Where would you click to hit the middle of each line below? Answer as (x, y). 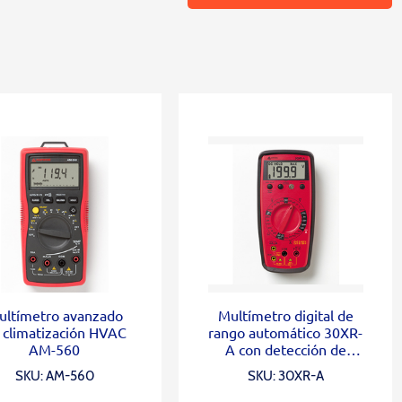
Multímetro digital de (285, 315)
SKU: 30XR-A (285, 376)
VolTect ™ (285, 383)
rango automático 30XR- (286, 332)
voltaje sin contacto (285, 366)
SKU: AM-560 (54, 376)
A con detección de (285, 349)
